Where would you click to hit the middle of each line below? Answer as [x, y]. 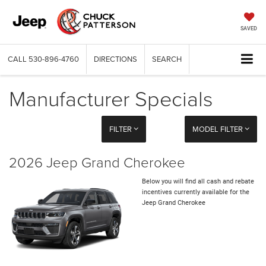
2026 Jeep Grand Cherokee [97, 162]
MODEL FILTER [218, 129]
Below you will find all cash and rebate [198, 182]
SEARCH [167, 59]
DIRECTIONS [115, 59]
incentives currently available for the [196, 192]
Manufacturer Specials [111, 98]
